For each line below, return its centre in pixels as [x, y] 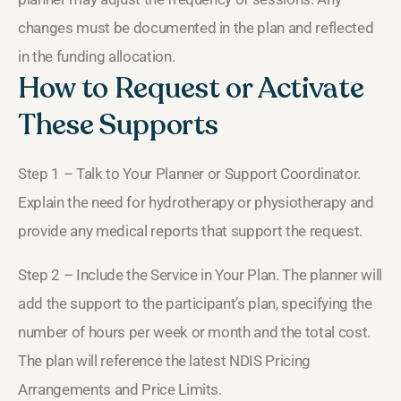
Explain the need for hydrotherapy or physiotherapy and [196, 202]
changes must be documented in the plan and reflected [196, 27]
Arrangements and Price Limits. [120, 389]
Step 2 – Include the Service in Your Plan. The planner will [200, 274]
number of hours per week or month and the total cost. [194, 332]
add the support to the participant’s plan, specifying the [195, 303]
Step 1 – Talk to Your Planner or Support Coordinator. [189, 173]
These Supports [118, 125]
